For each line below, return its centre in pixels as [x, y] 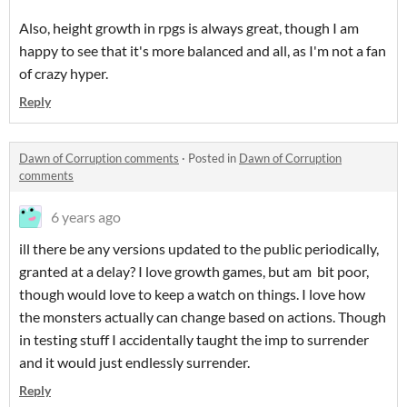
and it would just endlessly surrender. [134, 362]
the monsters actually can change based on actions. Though [203, 317]
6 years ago [86, 217]
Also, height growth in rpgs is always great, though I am [189, 28]
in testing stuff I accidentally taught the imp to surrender [194, 339]
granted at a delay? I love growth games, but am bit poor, [194, 271]
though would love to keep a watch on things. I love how [192, 294]
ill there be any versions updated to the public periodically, [199, 248]
